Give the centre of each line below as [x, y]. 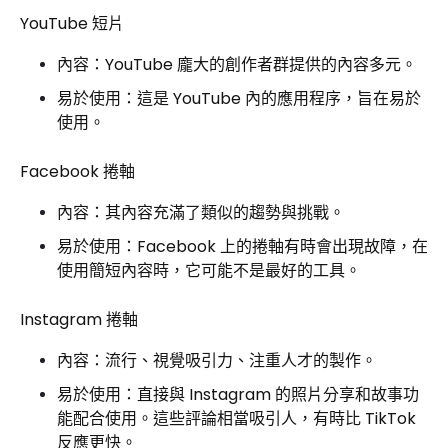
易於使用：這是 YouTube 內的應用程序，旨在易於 [239, 98]
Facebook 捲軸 [77, 171]
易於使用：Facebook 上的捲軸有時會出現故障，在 [242, 246]
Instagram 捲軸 [79, 319]
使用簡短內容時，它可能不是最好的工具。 [209, 270]
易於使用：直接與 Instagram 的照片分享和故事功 [238, 394]
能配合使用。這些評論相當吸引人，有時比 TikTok [236, 418]
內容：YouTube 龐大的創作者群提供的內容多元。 [237, 64]
